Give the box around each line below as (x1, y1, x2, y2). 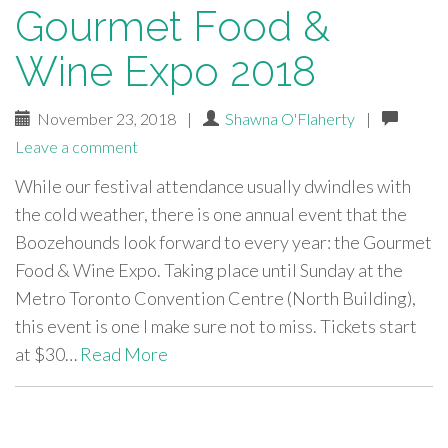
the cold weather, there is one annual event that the (15, 203, 407, 225)
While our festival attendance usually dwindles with (15, 175, 411, 197)
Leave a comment (15, 137, 138, 156)
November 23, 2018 (31, 109, 179, 128)
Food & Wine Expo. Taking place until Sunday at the (15, 259, 403, 281)
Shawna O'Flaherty (225, 109, 355, 128)
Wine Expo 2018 (15, 47, 316, 96)
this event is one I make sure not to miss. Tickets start (15, 315, 417, 337)
